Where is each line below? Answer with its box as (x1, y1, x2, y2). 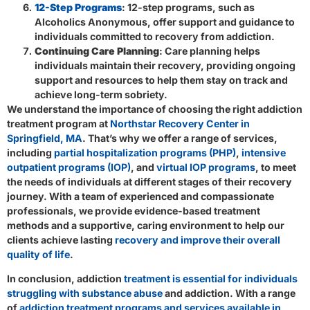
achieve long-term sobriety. (35, 89, 167, 101)
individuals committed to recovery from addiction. (35, 30, 275, 43)
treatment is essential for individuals (124, 273, 298, 285)
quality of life (7, 248, 70, 261)
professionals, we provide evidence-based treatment (7, 205, 260, 217)
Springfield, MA (7, 132, 82, 145)
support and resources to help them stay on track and (35, 74, 288, 86)
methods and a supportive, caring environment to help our (7, 219, 284, 232)
